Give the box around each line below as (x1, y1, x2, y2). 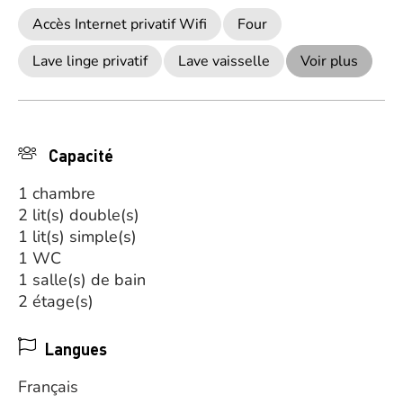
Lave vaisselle (178, 51, 270, 71)
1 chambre (18, 183, 95, 204)
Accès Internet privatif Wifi (32, 14, 207, 34)
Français (18, 376, 78, 398)
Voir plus (300, 51, 358, 71)
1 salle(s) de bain (18, 269, 146, 291)
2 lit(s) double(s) (18, 204, 139, 226)
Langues (45, 338, 107, 359)
